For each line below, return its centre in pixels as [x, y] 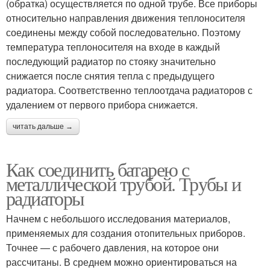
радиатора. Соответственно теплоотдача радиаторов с [129, 90]
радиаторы [45, 198]
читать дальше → [43, 127]
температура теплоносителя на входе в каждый [113, 47]
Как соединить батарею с [98, 169]
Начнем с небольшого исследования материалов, [118, 219]
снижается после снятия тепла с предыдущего [110, 76]
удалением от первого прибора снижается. [102, 105]
